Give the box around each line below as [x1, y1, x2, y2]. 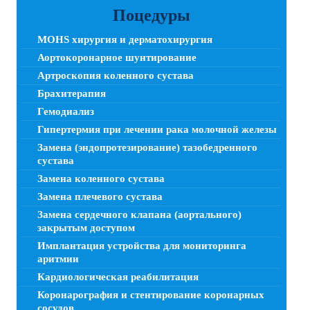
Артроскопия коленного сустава [37, 69, 194, 81]
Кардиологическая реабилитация [37, 271, 199, 282]
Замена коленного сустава [37, 172, 165, 184]
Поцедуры [113, 6, 190, 24]
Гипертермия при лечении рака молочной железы [37, 123, 277, 135]
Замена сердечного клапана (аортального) [37, 208, 241, 220]
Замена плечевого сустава [37, 190, 163, 202]
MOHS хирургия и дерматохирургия [37, 33, 212, 45]
